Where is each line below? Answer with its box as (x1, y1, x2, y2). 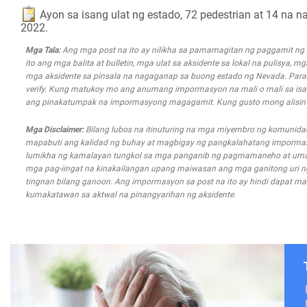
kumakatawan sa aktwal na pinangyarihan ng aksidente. (25, 190, 236, 200)
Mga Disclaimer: (25, 125, 84, 135)
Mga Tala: (25, 45, 60, 56)
